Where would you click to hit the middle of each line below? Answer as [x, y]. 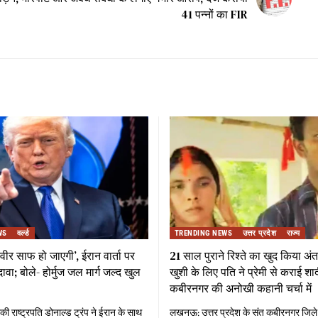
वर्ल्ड [23, 233]
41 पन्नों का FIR [214, 15]
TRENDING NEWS [204, 233]
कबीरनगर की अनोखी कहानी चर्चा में [241, 288]
